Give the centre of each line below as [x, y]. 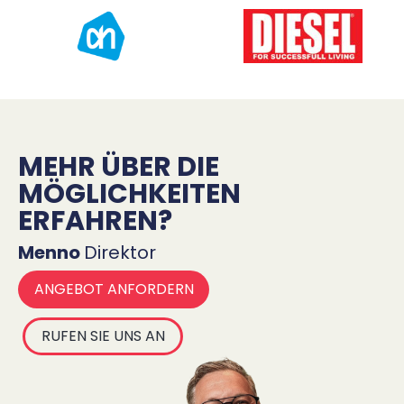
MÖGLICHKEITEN [129, 194]
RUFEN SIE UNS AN [103, 336]
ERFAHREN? [95, 221]
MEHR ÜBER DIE [119, 167]
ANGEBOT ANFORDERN [114, 289]
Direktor [120, 253]
